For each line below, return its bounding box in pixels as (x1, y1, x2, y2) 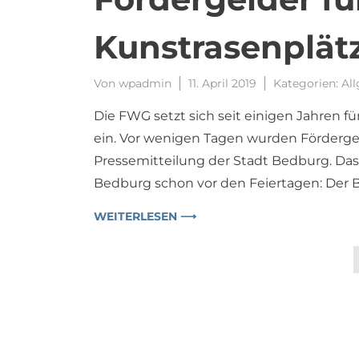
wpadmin (119, 75, 171, 91)
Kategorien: (273, 75, 341, 91)
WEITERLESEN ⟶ (94, 208, 196, 224)
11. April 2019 (188, 75, 256, 91)
